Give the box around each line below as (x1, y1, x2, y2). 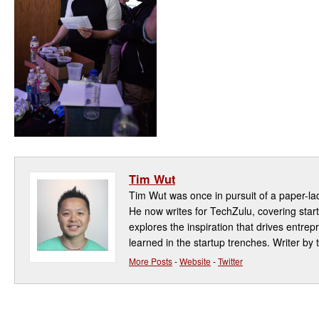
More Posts (129, 255, 172, 267)
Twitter (218, 255, 243, 267)
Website (179, 255, 211, 267)
